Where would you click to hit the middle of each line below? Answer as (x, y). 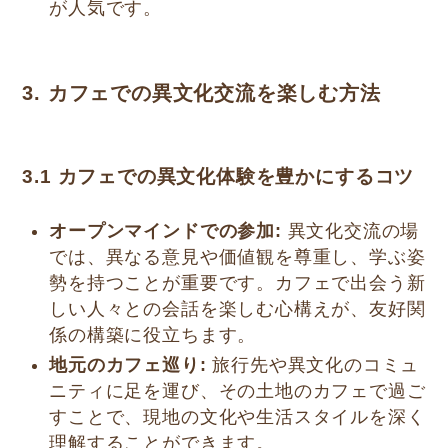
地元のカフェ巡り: (128, 365)
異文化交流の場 (350, 230)
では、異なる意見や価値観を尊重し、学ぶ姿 (237, 256)
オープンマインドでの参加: (165, 230)
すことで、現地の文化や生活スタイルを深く (237, 417)
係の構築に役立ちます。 (153, 334)
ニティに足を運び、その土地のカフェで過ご (237, 391)
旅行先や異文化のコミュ (313, 365)
